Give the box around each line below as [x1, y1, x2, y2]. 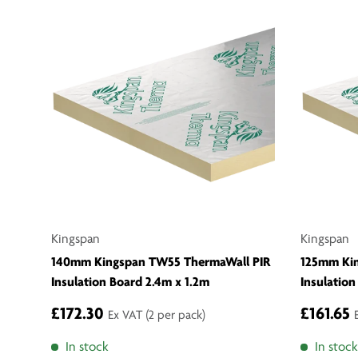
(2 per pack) [145, 309, 205, 323]
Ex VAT [108, 309, 145, 323]
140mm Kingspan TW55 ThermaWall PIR [51, 256, 271, 270]
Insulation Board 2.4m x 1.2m [51, 276, 209, 290]
